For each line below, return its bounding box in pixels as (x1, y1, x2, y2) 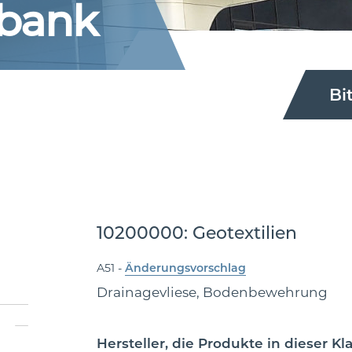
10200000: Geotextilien (96, 222, 297, 244)
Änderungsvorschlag (124, 261, 246, 275)
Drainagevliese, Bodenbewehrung (96, 284, 328, 300)
